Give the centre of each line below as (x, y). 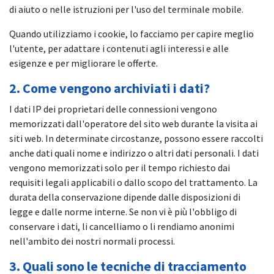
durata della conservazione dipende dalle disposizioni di (125, 197)
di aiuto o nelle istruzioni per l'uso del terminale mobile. (126, 9)
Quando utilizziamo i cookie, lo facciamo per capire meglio (131, 33)
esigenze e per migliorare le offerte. (83, 63)
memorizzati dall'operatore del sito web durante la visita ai (133, 123)
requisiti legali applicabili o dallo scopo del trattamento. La (133, 182)
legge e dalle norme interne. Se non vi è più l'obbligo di (123, 211)
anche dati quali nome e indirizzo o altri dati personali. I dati (134, 153)
